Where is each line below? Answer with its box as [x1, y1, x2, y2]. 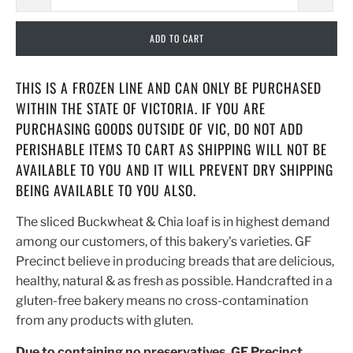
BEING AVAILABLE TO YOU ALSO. [16, 179, 196, 200]
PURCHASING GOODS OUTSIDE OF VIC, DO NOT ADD [16, 117, 303, 139]
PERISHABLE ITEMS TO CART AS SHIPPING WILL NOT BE [16, 138, 327, 159]
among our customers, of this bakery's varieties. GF [16, 234, 312, 250]
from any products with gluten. [16, 313, 193, 329]
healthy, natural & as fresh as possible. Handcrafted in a [16, 273, 333, 289]
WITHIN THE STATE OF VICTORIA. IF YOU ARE [16, 97, 266, 118]
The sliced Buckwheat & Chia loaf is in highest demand [16, 214, 330, 230]
